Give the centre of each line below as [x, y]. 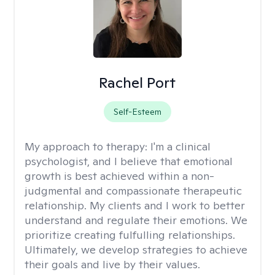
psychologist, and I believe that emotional [129, 161]
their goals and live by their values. [112, 264]
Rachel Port [137, 83]
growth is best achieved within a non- [119, 176]
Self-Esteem [137, 112]
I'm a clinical [180, 146]
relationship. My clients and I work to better [135, 205]
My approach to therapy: [87, 146]
